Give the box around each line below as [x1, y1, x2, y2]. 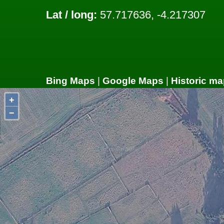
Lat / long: [46, 8, 97, 21]
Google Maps [102, 75, 163, 86]
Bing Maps [46, 75, 95, 86]
